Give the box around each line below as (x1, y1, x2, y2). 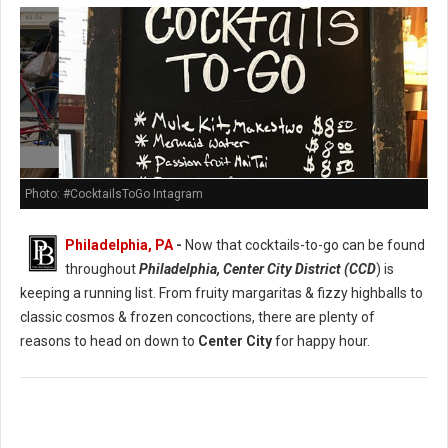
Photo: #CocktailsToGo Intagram (25, 186, 203, 201)
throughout (65, 260, 139, 277)
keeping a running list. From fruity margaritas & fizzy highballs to (20, 284, 423, 301)
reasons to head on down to (20, 332, 198, 349)
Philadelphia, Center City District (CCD (139, 260, 376, 277)
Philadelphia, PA (65, 236, 173, 253)
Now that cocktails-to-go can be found (182, 236, 425, 253)
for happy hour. (272, 332, 370, 349)
